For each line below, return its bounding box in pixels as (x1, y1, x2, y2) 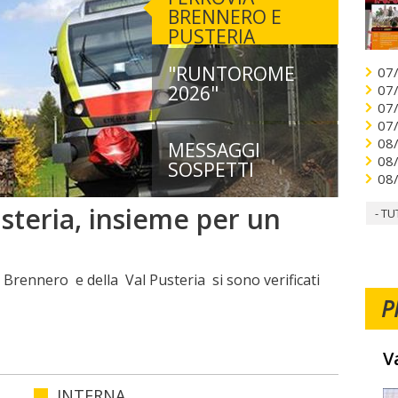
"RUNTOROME (167, 61, 295, 86)
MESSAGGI (167, 138, 260, 163)
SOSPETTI (167, 157, 254, 182)
